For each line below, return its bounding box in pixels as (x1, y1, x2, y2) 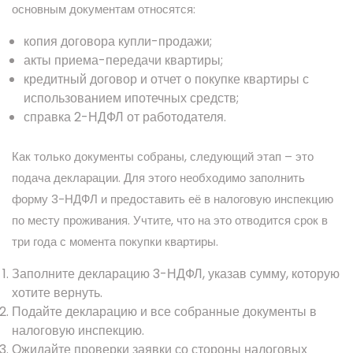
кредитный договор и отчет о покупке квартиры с (24, 69, 309, 88)
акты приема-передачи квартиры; (24, 50, 223, 69)
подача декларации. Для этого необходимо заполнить (12, 169, 305, 186)
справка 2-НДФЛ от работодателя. (24, 107, 226, 126)
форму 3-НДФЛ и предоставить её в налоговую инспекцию (12, 190, 333, 207)
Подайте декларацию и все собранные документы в (12, 302, 317, 321)
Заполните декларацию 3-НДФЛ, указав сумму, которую (12, 264, 340, 283)
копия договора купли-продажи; (24, 32, 212, 50)
